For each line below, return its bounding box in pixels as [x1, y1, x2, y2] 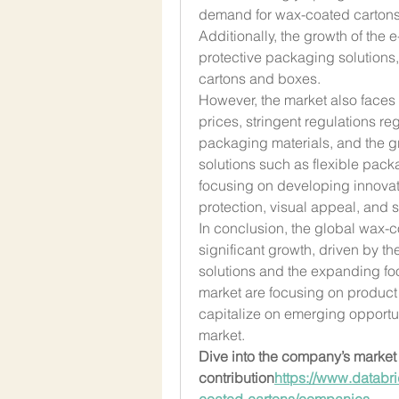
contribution [199, 368, 274, 387]
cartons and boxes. [199, 69, 321, 87]
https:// [274, 368, 316, 387]
